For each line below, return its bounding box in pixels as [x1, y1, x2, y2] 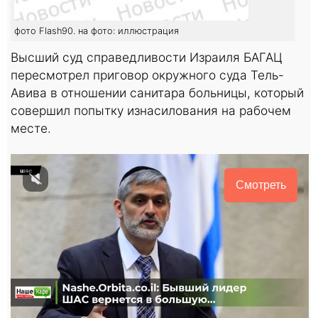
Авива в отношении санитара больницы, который [11, 84, 304, 100]
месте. [11, 120, 51, 136]
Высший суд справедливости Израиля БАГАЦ [11, 49, 283, 65]
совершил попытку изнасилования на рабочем [11, 102, 291, 118]
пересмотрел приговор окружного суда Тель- [11, 67, 284, 82]
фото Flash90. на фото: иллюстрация [14, 25, 179, 36]
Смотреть [236, 178, 286, 191]
